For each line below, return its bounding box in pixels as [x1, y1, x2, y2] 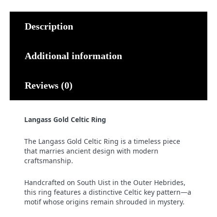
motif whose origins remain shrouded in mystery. [24, 197, 185, 206]
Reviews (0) [25, 79, 73, 91]
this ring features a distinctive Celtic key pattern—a [24, 187, 191, 197]
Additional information [25, 50, 122, 61]
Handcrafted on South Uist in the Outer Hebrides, [24, 177, 186, 187]
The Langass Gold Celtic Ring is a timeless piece [24, 136, 180, 146]
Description [25, 20, 73, 31]
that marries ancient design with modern [24, 146, 158, 155]
